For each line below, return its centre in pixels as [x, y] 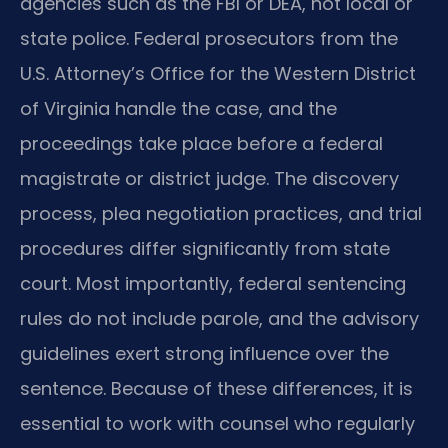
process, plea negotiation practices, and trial [221, 213]
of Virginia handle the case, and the [178, 108]
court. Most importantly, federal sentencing [213, 283]
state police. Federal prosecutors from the [209, 38]
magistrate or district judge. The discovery [209, 178]
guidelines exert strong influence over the [204, 353]
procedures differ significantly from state [205, 248]
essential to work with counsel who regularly [217, 423]
